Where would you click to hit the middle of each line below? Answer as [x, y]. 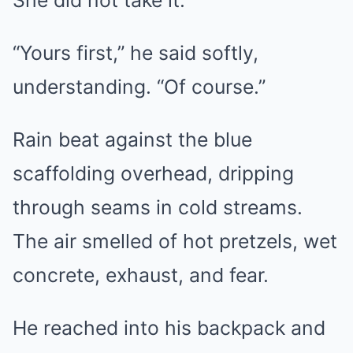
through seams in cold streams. [158, 207]
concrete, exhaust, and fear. [141, 275]
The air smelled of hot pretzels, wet [175, 241]
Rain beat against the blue [132, 139]
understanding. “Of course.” [139, 87]
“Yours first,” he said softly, [136, 53]
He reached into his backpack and [169, 328]
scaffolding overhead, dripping [153, 173]
